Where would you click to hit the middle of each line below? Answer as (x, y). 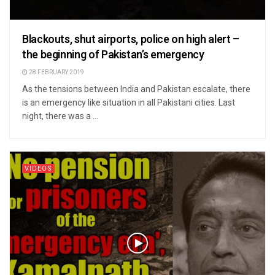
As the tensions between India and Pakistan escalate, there (136, 89)
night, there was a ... (60, 116)
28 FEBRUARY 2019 (56, 73)
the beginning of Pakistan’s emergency (113, 55)
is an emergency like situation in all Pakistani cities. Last (129, 103)
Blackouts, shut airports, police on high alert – (131, 40)
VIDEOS (38, 169)
